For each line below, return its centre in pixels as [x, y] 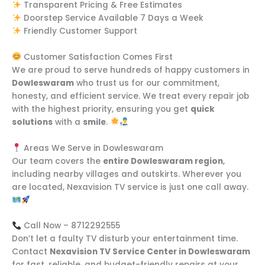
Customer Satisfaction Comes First [97, 57]
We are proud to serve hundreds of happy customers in [131, 70]
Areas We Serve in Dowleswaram [92, 148]
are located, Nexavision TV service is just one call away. [130, 187]
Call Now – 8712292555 [70, 226]
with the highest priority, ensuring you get [101, 109]
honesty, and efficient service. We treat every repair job [130, 96]
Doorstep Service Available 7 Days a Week [112, 18]
